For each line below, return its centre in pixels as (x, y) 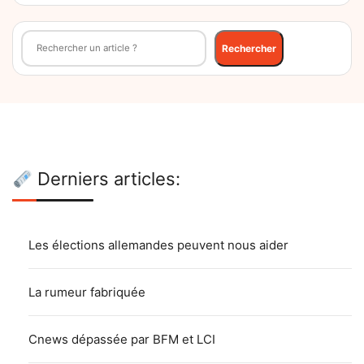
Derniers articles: (107, 179)
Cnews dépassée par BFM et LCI (122, 340)
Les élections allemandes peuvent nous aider (158, 245)
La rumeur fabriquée (87, 292)
